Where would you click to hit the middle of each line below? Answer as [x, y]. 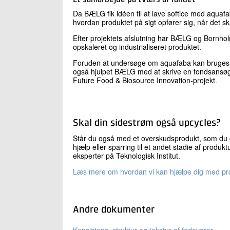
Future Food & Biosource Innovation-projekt [144, 80]
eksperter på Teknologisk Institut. [127, 155]
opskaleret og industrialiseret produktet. [137, 46]
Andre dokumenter [114, 209]
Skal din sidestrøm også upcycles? [147, 123]
